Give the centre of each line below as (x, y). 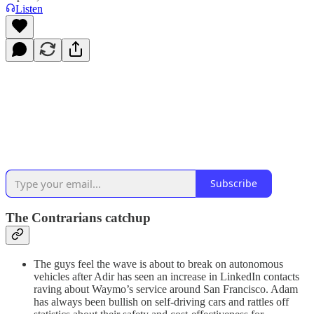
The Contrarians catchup (78, 218)
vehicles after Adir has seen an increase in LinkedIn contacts (166, 276)
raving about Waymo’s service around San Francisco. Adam (166, 289)
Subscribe (234, 184)
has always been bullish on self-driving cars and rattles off (161, 301)
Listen (29, 8)
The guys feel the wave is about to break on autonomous (158, 264)
